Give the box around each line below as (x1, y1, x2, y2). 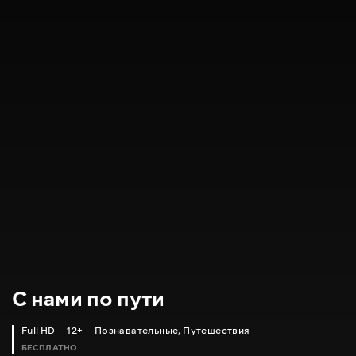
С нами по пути (12, 284, 164, 313)
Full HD (21, 324, 56, 337)
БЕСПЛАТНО (21, 342, 78, 354)
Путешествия (183, 324, 250, 337)
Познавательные (94, 324, 179, 337)
